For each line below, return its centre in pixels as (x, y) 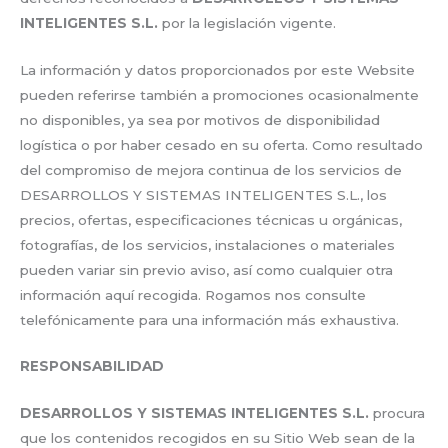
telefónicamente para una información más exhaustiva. (209, 319)
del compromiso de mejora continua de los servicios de (211, 169)
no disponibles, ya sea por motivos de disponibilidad (200, 119)
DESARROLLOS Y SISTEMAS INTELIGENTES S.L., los (203, 194)
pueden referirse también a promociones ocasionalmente (219, 94)
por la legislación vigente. (247, 22)
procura (397, 413)
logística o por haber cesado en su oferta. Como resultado (221, 144)
